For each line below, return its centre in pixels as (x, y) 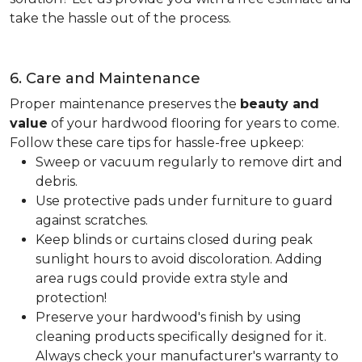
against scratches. (92, 220)
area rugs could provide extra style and (162, 278)
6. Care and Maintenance (105, 78)
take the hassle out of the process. (120, 18)
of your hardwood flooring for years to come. (194, 123)
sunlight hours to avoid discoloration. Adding (179, 259)
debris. (57, 181)
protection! (71, 298)
